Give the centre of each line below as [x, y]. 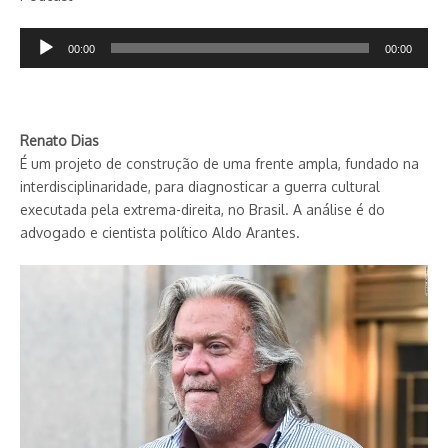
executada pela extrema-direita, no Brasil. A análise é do [202, 209]
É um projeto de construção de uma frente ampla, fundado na [219, 163]
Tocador [46, 38]
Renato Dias [59, 140]
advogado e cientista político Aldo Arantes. [160, 232]
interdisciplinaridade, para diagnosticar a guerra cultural [200, 186]
